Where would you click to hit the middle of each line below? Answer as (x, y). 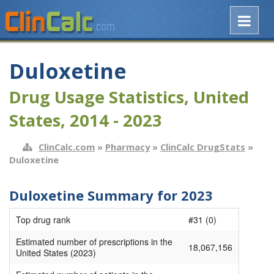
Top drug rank (43, 220)
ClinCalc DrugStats (203, 146)
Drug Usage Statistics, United (129, 97)
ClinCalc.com (67, 146)
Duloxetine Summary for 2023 (111, 195)
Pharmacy (128, 146)
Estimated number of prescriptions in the (94, 242)
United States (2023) (56, 253)
